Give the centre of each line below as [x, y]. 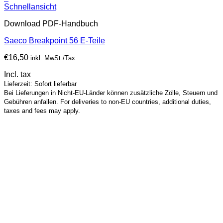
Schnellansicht [30, 7]
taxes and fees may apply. [42, 111]
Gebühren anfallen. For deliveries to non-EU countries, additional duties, [108, 102]
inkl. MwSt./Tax [53, 58]
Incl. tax [17, 75]
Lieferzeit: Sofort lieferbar [40, 84]
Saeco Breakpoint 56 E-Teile [55, 41]
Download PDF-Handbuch [51, 24]
